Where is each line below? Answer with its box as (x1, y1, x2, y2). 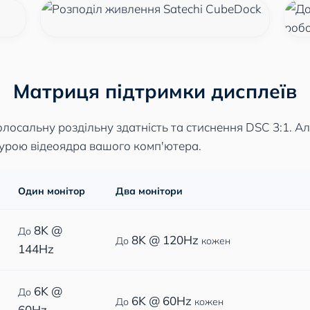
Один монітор (18, 185, 85, 197)
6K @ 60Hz (131, 293, 192, 308)
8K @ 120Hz (131, 232, 199, 247)
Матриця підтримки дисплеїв (13, 79, 297, 103)
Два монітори (116, 185, 183, 197)
